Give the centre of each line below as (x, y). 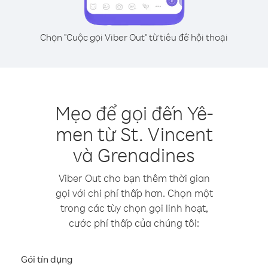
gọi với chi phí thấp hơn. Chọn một (134, 193)
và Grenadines (134, 155)
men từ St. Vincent (134, 134)
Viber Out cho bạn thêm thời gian (134, 178)
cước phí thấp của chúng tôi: (134, 223)
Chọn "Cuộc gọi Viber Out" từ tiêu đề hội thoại (134, 37)
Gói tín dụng (47, 259)
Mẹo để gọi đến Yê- (134, 113)
